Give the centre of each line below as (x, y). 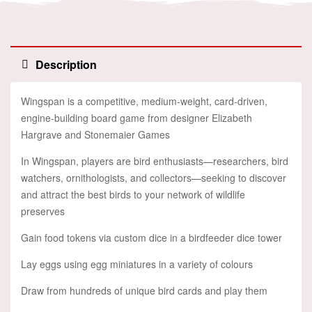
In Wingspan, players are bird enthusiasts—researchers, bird (155, 161)
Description (66, 65)
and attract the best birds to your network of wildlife (133, 195)
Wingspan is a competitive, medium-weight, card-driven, (144, 101)
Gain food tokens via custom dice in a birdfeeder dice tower (151, 238)
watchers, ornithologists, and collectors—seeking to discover (154, 178)
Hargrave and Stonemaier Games (95, 135)
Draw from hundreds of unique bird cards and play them (144, 291)
